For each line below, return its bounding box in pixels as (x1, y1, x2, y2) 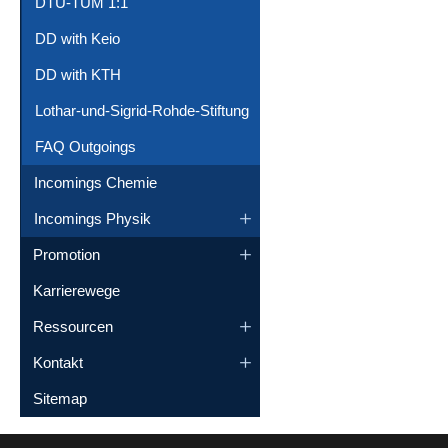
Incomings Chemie (34, 173, 157, 191)
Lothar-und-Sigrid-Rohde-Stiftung (35, 101, 249, 119)
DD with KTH (35, 65, 121, 83)
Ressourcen (33, 317, 113, 335)
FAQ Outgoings (35, 137, 136, 155)
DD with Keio (35, 29, 120, 47)
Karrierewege (33, 281, 120, 299)
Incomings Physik (34, 209, 151, 227)
